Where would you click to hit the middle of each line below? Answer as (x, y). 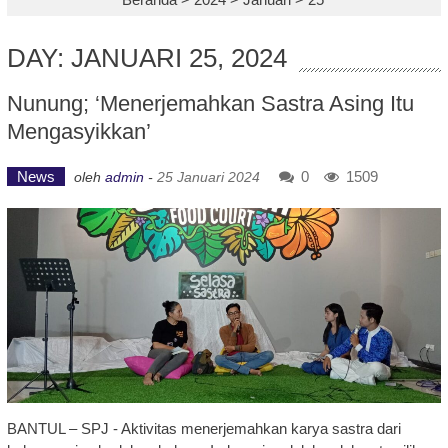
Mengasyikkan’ (78, 131)
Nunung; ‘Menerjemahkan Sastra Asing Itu (210, 103)
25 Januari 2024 (208, 177)
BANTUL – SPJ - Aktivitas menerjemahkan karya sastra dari (203, 429)
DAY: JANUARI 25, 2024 (146, 58)
